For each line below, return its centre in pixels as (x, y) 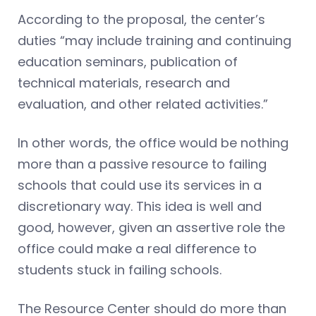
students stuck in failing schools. (120, 270)
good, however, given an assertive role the (151, 228)
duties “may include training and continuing (154, 41)
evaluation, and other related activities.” (145, 104)
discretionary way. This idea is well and (140, 207)
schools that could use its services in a (140, 186)
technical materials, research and (124, 83)
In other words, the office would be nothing (153, 143)
